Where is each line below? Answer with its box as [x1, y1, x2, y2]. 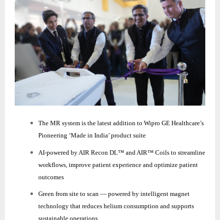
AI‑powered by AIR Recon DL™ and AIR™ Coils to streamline [38, 148, 205, 156]
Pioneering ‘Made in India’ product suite [38, 132, 150, 139]
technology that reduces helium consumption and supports [38, 202, 194, 210]
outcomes [38, 173, 64, 181]
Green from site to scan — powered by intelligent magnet [38, 190, 190, 198]
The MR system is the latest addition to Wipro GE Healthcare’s [38, 119, 204, 127]
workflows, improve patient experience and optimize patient [38, 161, 198, 168]
